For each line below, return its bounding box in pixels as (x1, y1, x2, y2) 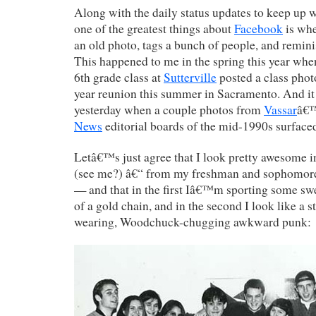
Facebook (234, 20, 283, 37)
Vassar (264, 101, 297, 118)
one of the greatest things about (74, 20, 234, 37)
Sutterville (164, 68, 217, 85)
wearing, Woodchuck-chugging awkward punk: (74, 213, 311, 230)
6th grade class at (74, 68, 164, 85)
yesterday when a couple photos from (74, 101, 264, 118)
